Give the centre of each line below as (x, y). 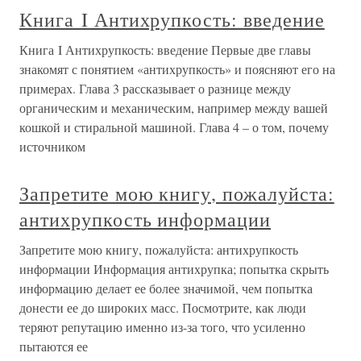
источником (52, 147)
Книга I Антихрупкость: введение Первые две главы (165, 50)
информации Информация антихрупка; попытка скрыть (174, 269)
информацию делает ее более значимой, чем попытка (166, 288)
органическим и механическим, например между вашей (174, 108)
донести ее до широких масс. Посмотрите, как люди (163, 308)
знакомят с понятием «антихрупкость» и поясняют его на (177, 69)
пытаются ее (54, 346)
